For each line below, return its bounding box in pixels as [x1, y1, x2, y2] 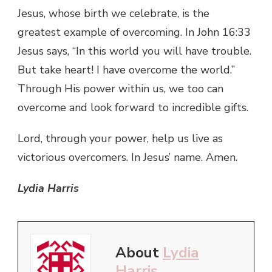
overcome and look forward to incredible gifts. [18, 100, 248, 115]
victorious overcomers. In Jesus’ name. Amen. [18, 149, 237, 165]
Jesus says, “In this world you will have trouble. [18, 43, 251, 58]
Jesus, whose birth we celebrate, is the [18, 5, 209, 21]
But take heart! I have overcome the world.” [18, 62, 235, 77]
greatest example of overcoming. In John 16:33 [18, 24, 251, 39]
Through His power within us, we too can [18, 81, 223, 96]
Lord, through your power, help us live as [18, 131, 223, 146]
